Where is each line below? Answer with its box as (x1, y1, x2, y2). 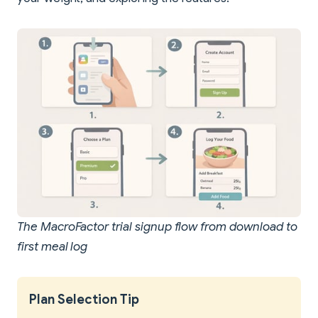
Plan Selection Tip (29, 292, 139, 308)
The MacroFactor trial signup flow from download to (17, 219, 297, 235)
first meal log (17, 239, 88, 255)
